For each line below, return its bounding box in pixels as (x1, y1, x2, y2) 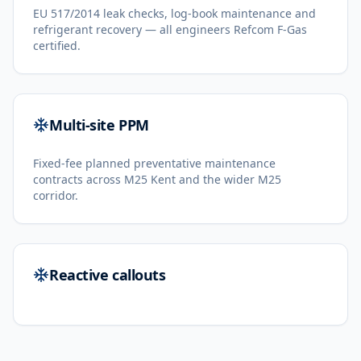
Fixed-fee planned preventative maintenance (33, 156, 276, 171)
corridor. (33, 188, 78, 203)
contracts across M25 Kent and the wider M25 (33, 172, 281, 187)
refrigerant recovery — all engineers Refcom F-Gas (33, 22, 307, 37)
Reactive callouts (49, 265, 166, 284)
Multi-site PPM (49, 115, 149, 135)
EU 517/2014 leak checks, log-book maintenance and (33, 6, 316, 21)
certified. (33, 38, 81, 53)
